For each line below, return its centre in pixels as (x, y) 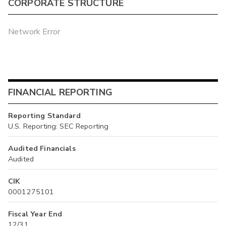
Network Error (34, 32)
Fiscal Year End (35, 214)
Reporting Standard (44, 115)
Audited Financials (42, 148)
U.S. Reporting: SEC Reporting (59, 126)
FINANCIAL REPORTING (60, 93)
